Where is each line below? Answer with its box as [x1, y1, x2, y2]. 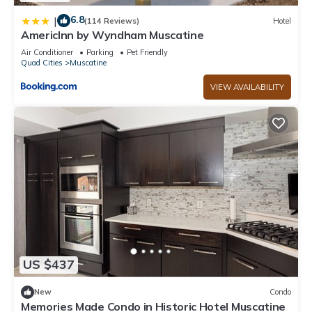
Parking [86, 47, 114, 58]
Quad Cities [21, 58, 63, 68]
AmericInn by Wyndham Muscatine [21, 28, 204, 42]
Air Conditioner [21, 47, 73, 58]
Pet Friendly [127, 47, 168, 58]
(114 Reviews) [84, 15, 139, 26]
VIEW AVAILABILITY [210, 82, 284, 93]
